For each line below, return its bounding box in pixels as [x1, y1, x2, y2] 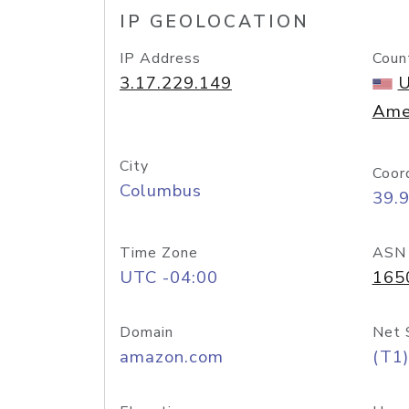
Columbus [120, 179, 202, 203]
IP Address [120, 48, 201, 68]
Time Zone [120, 243, 198, 263]
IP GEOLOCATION [120, 10, 309, 34]
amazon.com [120, 345, 224, 369]
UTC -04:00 [120, 266, 218, 289]
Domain [120, 322, 173, 342]
